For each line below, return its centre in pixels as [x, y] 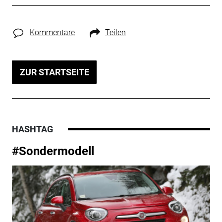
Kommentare [52, 32]
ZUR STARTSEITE [54, 72]
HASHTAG [32, 129]
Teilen [115, 32]
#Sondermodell [53, 151]
